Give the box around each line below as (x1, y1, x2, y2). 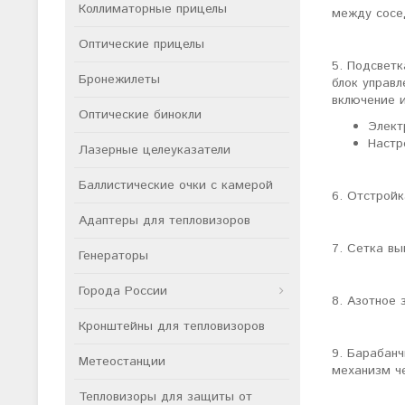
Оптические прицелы (79, 35, 204, 53)
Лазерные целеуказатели (79, 141, 231, 159)
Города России (79, 282, 167, 300)
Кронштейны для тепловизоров (79, 317, 265, 335)
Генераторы (79, 247, 148, 265)
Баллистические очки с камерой (79, 176, 273, 194)
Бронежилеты (79, 71, 160, 89)
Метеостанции (79, 353, 165, 371)
